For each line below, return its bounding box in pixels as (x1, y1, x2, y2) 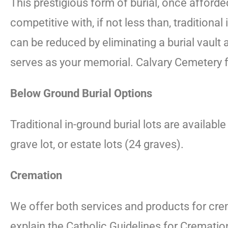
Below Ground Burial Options (10, 87, 152, 100)
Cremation (10, 169, 62, 182)
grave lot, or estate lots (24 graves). (10, 138, 184, 151)
